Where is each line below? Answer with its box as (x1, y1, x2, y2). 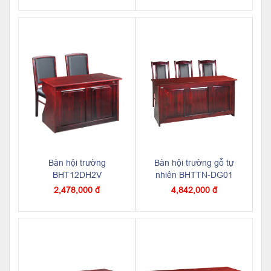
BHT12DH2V (52, 170, 102, 180)
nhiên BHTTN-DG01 (155, 170, 233, 180)
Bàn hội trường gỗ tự (154, 158, 234, 168)
